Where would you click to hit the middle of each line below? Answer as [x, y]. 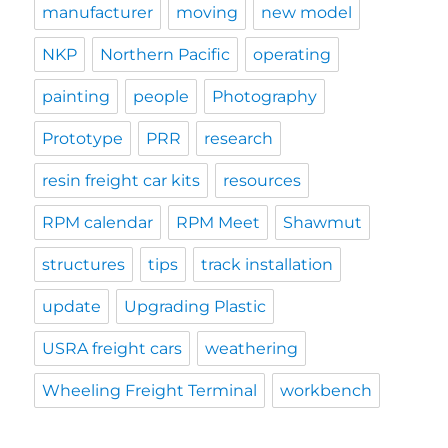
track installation [267, 265]
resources [262, 181]
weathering [252, 349]
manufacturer [98, 13]
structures [84, 265]
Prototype [83, 139]
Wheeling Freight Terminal [150, 391]
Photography [265, 97]
